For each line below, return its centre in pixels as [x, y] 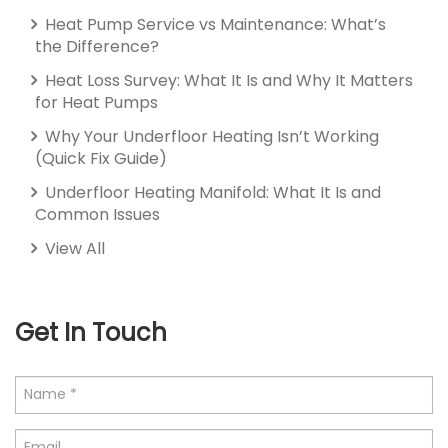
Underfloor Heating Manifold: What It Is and [211, 192]
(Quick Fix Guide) [101, 158]
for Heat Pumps [96, 102]
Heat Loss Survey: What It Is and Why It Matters [227, 80]
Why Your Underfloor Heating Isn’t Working [210, 136]
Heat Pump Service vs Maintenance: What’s [213, 24]
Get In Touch [91, 332]
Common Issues [97, 214]
